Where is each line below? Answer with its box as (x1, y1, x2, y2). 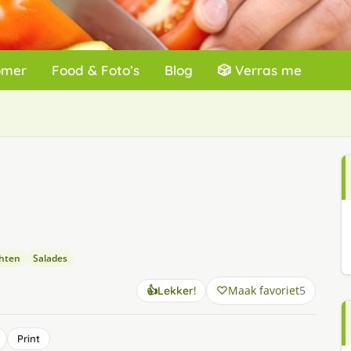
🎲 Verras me (218, 62, 302, 78)
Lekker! (157, 284, 196, 298)
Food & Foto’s (52, 62, 139, 78)
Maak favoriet (227, 283, 299, 298)
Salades (33, 251, 67, 265)
